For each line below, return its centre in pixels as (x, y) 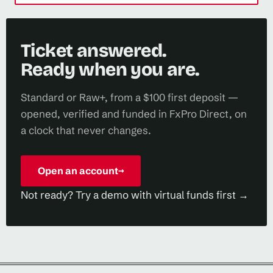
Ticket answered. (94, 50)
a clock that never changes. (86, 130)
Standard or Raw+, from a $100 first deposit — (129, 97)
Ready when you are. (110, 69)
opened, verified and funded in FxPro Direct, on (134, 113)
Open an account (78, 171)
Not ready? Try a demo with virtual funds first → (135, 194)
